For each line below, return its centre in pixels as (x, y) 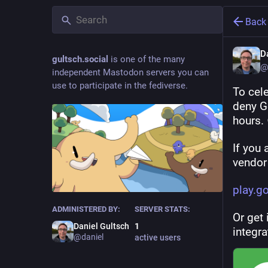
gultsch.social (80, 59)
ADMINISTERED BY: (86, 209)
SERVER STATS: (162, 209)
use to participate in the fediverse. (120, 86)
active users (157, 238)
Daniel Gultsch (101, 226)
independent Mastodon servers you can (130, 72)
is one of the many (147, 59)
